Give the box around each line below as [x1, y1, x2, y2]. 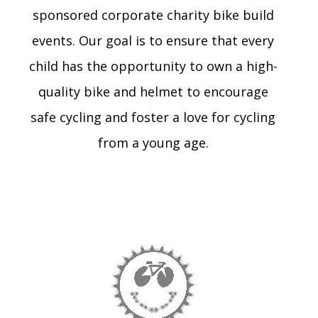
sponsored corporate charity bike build [32, 6, 274, 24]
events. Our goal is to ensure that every [32, 32, 275, 50]
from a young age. [97, 134, 209, 152]
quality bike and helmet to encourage [38, 83, 268, 101]
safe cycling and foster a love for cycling [31, 109, 276, 126]
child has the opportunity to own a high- [28, 57, 278, 75]
